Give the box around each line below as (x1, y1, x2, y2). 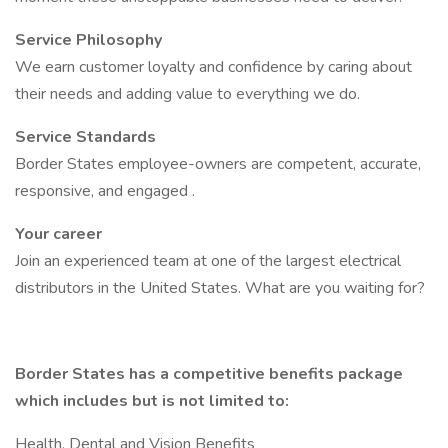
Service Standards (15, 126, 156, 148)
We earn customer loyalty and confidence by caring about (15, 56, 412, 78)
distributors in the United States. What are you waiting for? (15, 277, 425, 299)
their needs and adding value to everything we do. (15, 83, 360, 105)
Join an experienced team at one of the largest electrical (15, 250, 401, 272)
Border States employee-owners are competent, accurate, (15, 153, 421, 175)
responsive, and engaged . (15, 180, 195, 202)
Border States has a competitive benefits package (15, 363, 403, 385)
